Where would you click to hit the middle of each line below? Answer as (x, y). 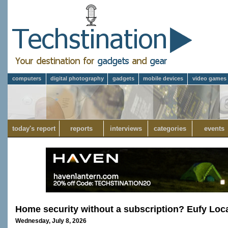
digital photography (77, 78)
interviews (126, 129)
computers (27, 78)
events (214, 129)
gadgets (123, 78)
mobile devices (163, 78)
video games (209, 78)
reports (81, 129)
